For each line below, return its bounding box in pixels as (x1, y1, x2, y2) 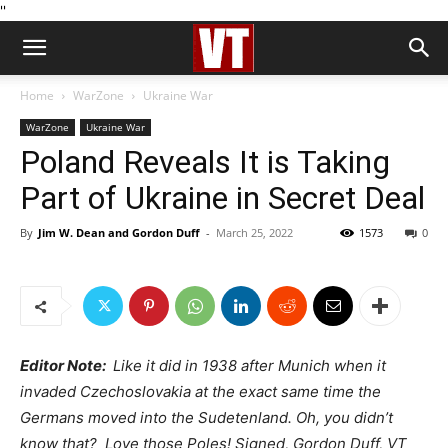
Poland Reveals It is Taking (20, 143, 390, 181)
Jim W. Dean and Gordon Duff (38, 225, 200, 240)
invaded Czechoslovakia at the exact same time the (20, 382, 381, 401)
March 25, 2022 (216, 225, 293, 240)
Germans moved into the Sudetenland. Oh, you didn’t (20, 408, 393, 427)
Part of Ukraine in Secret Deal (20, 179, 425, 217)
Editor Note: (20, 356, 109, 375)
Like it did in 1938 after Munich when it (109, 356, 386, 375)
